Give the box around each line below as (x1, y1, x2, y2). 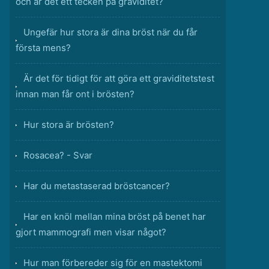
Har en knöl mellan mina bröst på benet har (23, 211, 206, 222)
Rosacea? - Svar (23, 150, 92, 161)
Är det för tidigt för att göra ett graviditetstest (23, 73, 214, 84)
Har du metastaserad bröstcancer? (23, 180, 170, 192)
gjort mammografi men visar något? (16, 226, 166, 238)
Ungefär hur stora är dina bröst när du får (23, 26, 198, 38)
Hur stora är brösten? (23, 119, 114, 130)
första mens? (16, 42, 71, 53)
